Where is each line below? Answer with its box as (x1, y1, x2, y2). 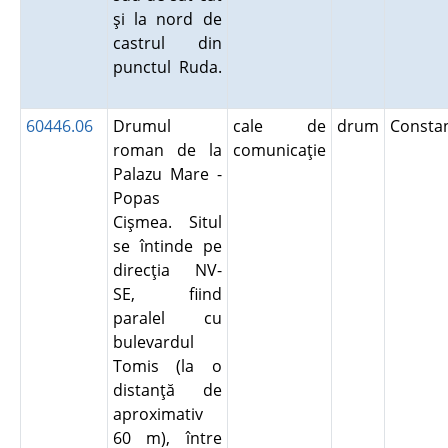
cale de (232, 115, 326, 137)
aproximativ (112, 403, 203, 425)
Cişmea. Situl (112, 211, 222, 233)
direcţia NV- (112, 259, 222, 281)
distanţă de (112, 379, 222, 401)
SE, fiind (112, 283, 222, 305)
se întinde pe (112, 235, 222, 257)
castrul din (112, 32, 222, 54)
